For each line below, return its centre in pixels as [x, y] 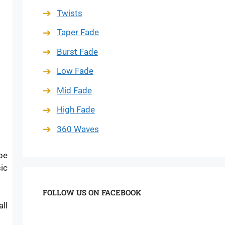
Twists [69, 13]
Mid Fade [74, 90]
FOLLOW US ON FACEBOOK [92, 192]
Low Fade [75, 71]
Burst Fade [77, 51]
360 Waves [78, 129]
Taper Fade [78, 32]
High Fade [76, 109]
